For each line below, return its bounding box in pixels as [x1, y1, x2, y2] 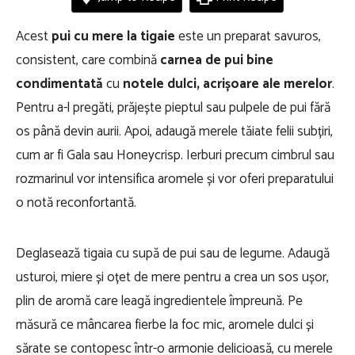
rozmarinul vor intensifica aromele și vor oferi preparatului [16, 168, 334, 190]
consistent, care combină [16, 49, 157, 71]
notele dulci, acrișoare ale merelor [123, 73, 332, 95]
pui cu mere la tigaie [52, 25, 178, 48]
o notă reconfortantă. [16, 192, 136, 214]
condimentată [16, 73, 103, 95]
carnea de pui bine [157, 49, 273, 71]
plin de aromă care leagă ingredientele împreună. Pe [16, 290, 303, 312]
